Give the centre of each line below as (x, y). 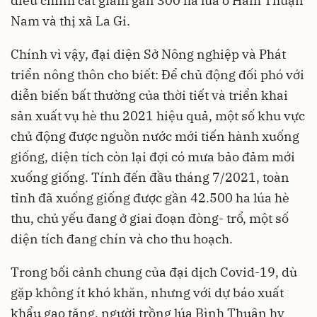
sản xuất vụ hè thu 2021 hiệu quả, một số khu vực (158, 116)
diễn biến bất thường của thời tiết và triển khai (149, 96)
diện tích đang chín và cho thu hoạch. (122, 239)
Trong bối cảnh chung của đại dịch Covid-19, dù (154, 272)
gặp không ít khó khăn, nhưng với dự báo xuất (147, 293)
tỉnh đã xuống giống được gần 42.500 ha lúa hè (150, 198)
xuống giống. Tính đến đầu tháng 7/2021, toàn (150, 178)
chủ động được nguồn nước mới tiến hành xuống (155, 137)
